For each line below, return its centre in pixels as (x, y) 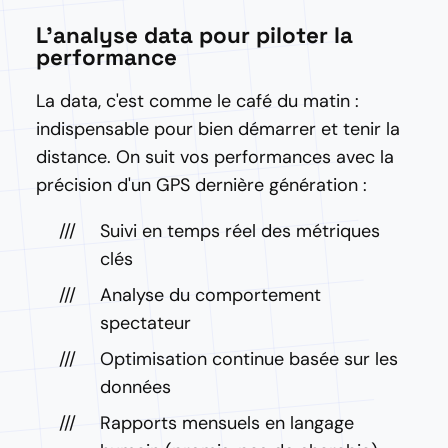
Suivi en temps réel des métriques (240, 231)
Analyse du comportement (210, 295)
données (135, 387)
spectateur (145, 323)
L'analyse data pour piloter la (194, 35)
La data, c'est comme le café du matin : (197, 101)
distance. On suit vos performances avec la (215, 157)
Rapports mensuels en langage (227, 423)
